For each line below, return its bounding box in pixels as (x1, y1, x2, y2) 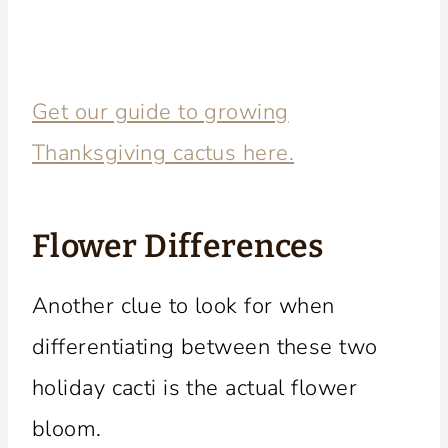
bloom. (32, 413, 102, 444)
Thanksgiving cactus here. (32, 137, 295, 168)
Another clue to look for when (32, 290, 335, 321)
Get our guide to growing (32, 96, 289, 127)
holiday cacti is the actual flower (32, 372, 357, 403)
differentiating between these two (32, 331, 378, 362)
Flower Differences (32, 226, 324, 265)
